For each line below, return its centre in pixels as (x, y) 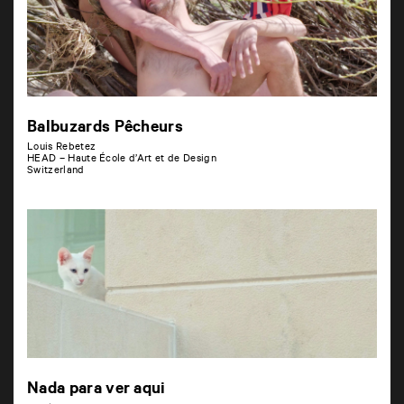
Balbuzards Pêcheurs (106, 129)
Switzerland (56, 172)
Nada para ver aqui (96, 390)
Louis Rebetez (62, 148)
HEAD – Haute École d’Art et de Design (122, 160)
